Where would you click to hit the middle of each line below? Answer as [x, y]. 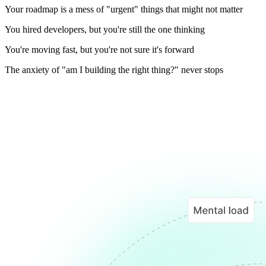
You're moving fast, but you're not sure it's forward [99, 49]
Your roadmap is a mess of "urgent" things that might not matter [124, 9]
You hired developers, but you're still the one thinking [105, 29]
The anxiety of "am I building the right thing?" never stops [114, 69]
